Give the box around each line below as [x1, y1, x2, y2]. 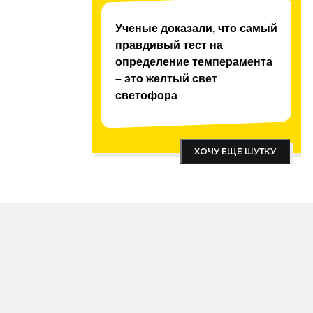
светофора [115, 89, 177, 101]
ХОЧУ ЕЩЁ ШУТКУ [194, 146, 276, 156]
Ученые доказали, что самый [115, 22, 277, 34]
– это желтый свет [115, 73, 217, 85]
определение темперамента [115, 56, 272, 68]
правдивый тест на [115, 39, 223, 51]
